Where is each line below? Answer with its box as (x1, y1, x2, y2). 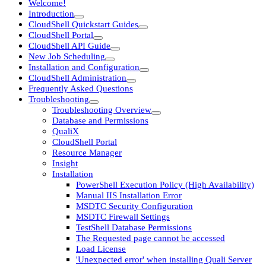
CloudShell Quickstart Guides (28, 19, 138, 29)
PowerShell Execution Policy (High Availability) (76, 179, 254, 189)
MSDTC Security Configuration (76, 201, 193, 211)
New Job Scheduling (28, 51, 105, 61)
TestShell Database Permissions (76, 222, 192, 232)
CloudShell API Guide (28, 40, 110, 50)
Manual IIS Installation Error (76, 190, 182, 200)
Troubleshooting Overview (52, 104, 151, 115)
